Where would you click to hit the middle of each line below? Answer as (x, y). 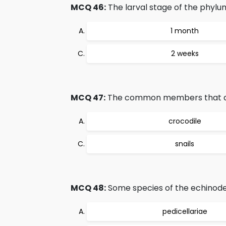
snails (185, 144)
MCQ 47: (88, 98)
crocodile (185, 121)
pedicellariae (185, 211)
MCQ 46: (88, 7)
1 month (185, 31)
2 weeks (185, 53)
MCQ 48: (88, 188)
